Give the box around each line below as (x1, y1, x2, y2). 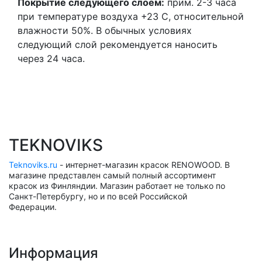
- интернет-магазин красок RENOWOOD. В (57, 160, 230, 170)
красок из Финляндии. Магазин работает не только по (9, 181, 225, 191)
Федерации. (9, 202, 57, 212)
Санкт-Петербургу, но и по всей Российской (9, 191, 187, 201)
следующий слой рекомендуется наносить (18, 39, 218, 50)
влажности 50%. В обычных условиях (18, 25, 192, 36)
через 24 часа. (18, 53, 85, 64)
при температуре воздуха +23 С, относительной (18, 11, 244, 22)
